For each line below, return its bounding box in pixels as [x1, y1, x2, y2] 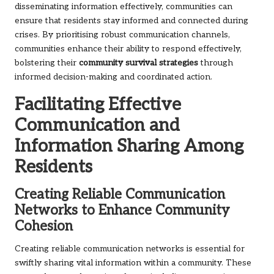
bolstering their [15, 58, 79, 68]
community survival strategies [79, 58, 198, 68]
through [198, 58, 233, 68]
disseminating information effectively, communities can [15, 2, 232, 12]
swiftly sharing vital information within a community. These [15, 258, 251, 268]
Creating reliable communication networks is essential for [15, 244, 245, 254]
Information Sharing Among [15, 136, 243, 157]
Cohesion [15, 218, 73, 235]
